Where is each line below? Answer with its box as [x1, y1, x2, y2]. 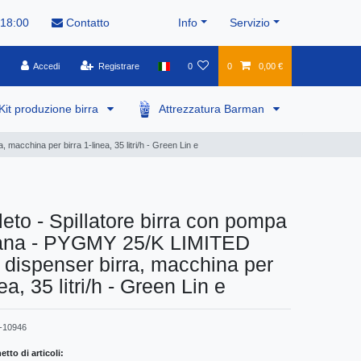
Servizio [230, 16, 271, 30]
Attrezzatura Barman [159, 102, 268, 116]
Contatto [63, 16, 110, 30]
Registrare [98, 61, 140, 72]
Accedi [33, 61, 60, 72]
